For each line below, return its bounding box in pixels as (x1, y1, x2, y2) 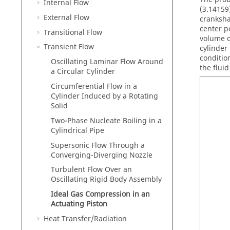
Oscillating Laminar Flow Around (51, 56, 163, 68)
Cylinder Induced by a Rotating (51, 90, 158, 102)
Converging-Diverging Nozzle (51, 149, 152, 161)
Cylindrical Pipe (51, 125, 104, 136)
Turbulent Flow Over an (51, 164, 132, 176)
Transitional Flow (44, 27, 102, 38)
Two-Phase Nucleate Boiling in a (51, 115, 162, 126)
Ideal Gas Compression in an (51, 189, 150, 200)
